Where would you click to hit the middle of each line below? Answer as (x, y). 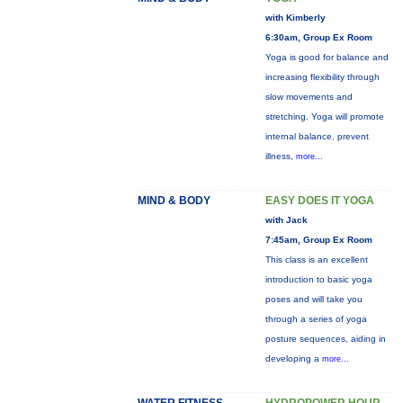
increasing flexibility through (322, 77)
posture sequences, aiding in (325, 339)
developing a (293, 358)
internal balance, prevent (317, 136)
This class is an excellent (316, 260)
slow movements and (309, 97)
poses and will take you (313, 299)
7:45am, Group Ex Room (318, 240)
